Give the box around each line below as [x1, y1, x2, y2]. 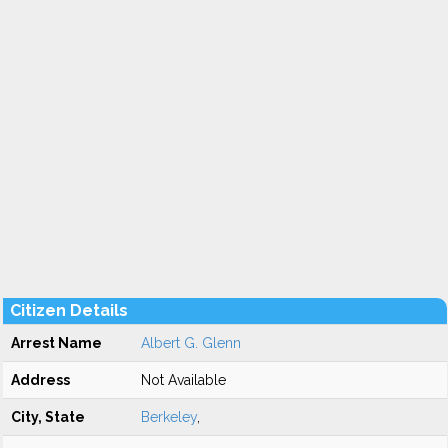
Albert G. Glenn [141, 335, 241, 351]
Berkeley [141, 409, 197, 425]
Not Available [141, 372, 226, 388]
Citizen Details [10, 301, 128, 320]
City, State [11, 409, 85, 425]
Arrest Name [11, 335, 102, 351]
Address [11, 372, 70, 388]
